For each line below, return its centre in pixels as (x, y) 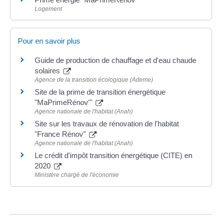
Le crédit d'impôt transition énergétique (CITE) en (113, 156)
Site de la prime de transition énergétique (100, 92)
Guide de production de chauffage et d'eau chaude (115, 60)
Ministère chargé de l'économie (77, 175)
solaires (48, 71)
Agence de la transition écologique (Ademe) (94, 80)
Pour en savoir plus (49, 41)
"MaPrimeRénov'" (64, 103)
